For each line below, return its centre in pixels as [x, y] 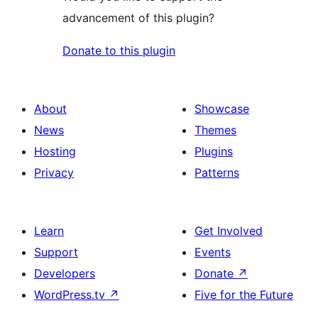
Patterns [217, 172]
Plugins [214, 151]
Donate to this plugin [119, 50]
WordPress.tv [71, 294]
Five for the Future [244, 294]
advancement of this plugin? [138, 17]
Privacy [54, 172]
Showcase [222, 108]
